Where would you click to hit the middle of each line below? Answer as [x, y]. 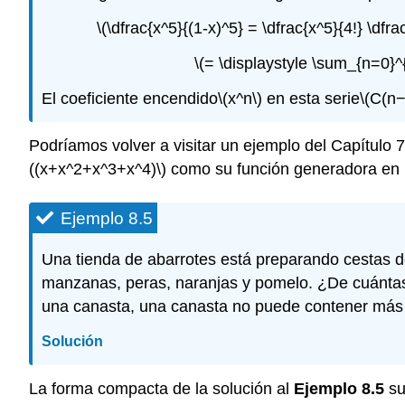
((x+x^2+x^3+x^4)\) [98, 170]
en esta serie [311, 98]
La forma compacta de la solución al [161, 388]
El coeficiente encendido [130, 98]
